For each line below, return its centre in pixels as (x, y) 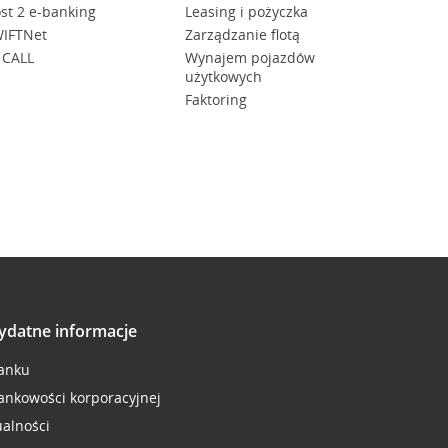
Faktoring (215, 99)
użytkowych (223, 76)
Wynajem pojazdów (249, 57)
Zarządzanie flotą (242, 34)
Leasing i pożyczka (246, 11)
